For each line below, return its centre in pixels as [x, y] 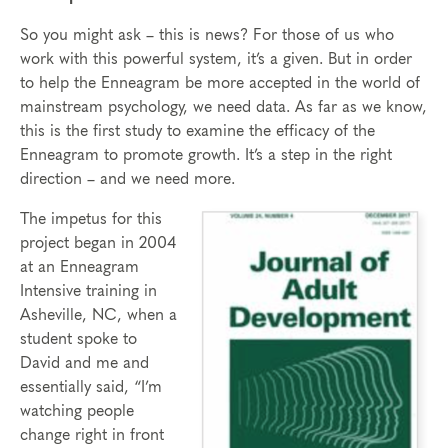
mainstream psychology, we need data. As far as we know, [223, 107]
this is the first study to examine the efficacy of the [197, 131]
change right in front [92, 435]
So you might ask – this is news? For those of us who [207, 35]
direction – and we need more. [127, 179]
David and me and [84, 363]
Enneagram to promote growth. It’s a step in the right [206, 155]
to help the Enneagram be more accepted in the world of [220, 83]
